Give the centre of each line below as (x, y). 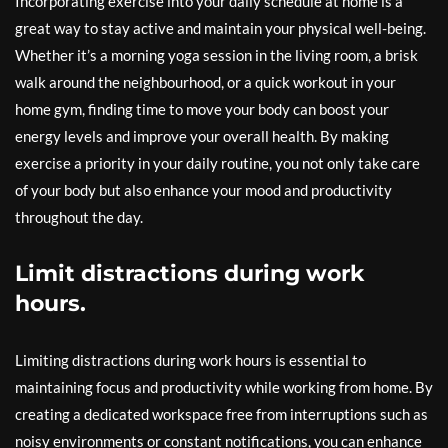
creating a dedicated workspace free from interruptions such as (221, 414)
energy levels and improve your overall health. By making (202, 136)
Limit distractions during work (190, 273)
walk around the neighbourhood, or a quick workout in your (205, 82)
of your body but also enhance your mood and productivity (203, 190)
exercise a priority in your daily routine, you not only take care (217, 163)
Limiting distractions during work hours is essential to (190, 360)
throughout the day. (79, 217)
